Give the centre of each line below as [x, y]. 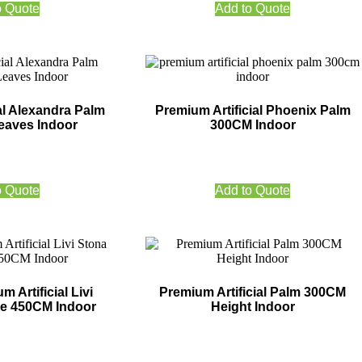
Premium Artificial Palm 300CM [253, 292]
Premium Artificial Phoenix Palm [253, 111]
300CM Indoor [253, 125]
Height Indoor [253, 306]
